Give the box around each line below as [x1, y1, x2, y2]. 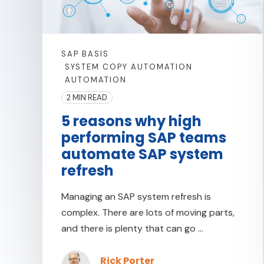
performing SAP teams [61, 127, 226, 147]
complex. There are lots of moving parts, [61, 206, 235, 219]
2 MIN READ [67, 92, 107, 103]
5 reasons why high [61, 111, 202, 131]
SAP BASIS [61, 48, 109, 59]
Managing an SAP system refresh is [61, 190, 211, 203]
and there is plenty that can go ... [61, 222, 203, 235]
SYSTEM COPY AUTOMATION [65, 61, 193, 72]
